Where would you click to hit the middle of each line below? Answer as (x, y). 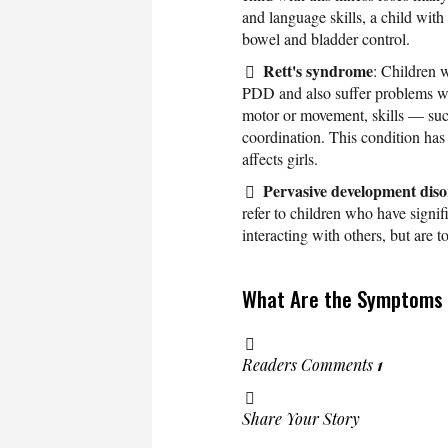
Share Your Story (301, 418)
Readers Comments (309, 364)
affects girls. (280, 158)
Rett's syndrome (318, 70)
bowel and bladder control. (326, 38)
